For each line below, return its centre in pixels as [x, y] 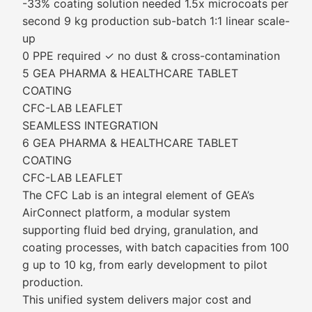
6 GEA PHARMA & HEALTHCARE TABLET [130, 143]
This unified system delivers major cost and [137, 299]
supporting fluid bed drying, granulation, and [140, 230]
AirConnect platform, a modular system [126, 212]
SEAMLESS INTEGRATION [90, 125]
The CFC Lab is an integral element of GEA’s [138, 195]
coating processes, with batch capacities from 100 [156, 247]
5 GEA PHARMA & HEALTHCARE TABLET [130, 73]
